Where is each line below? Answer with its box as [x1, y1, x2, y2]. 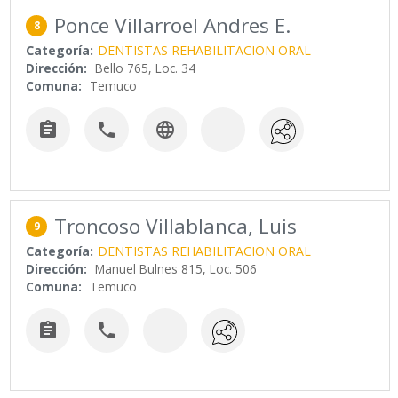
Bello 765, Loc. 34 [95, 59, 196, 76]
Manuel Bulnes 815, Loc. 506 [95, 259, 258, 277]
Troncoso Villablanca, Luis [54, 211, 298, 240]
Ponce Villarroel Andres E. [54, 11, 292, 39]
